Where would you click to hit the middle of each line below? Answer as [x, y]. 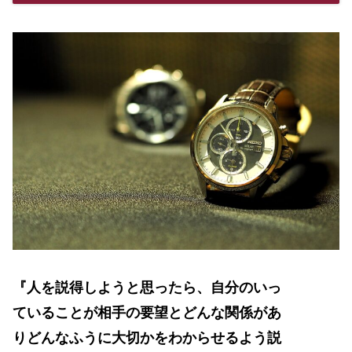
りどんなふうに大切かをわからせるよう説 [147, 338]
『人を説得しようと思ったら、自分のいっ [147, 288]
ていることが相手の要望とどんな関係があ [147, 313]
